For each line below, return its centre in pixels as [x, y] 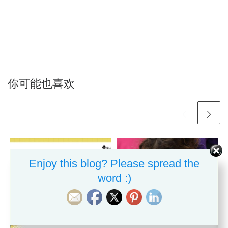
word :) [114, 178]
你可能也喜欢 [41, 84]
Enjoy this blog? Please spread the [114, 164]
